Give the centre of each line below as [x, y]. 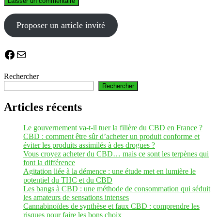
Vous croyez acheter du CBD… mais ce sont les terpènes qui [116, 154]
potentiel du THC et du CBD [68, 180]
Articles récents [43, 107]
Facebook [26, 54]
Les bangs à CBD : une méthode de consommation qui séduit [117, 188]
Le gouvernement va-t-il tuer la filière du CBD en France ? [113, 127]
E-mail [26, 54]
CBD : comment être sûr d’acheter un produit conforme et [111, 136]
